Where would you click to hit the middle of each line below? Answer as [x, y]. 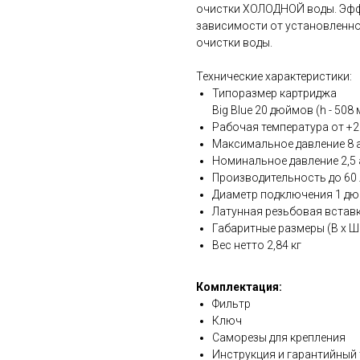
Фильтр [231, 304]
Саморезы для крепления [279, 338]
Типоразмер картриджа [274, 94]
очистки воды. [234, 43]
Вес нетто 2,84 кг [257, 245]
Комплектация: [239, 287]
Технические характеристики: [274, 77]
